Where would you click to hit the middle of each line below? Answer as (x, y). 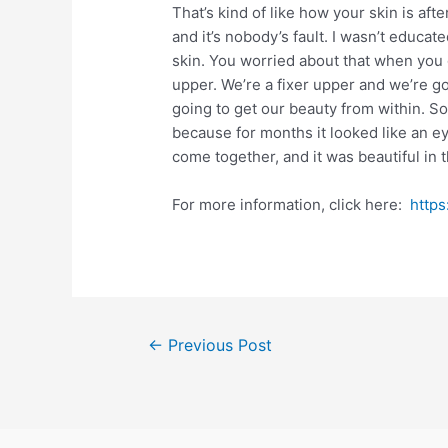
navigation (157, 362)
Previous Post (217, 346)
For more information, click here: (291, 205)
